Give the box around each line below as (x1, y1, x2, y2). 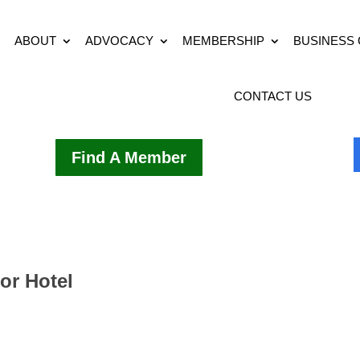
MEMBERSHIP (182, 34, 265, 47)
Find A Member (71, 149, 186, 166)
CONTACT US (233, 89, 312, 103)
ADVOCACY (85, 34, 154, 47)
